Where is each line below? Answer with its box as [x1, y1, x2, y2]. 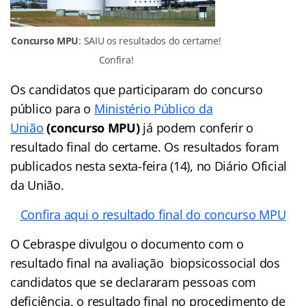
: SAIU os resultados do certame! [79, 33, 221, 47]
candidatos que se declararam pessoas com [10, 273, 257, 290]
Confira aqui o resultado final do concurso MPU [20, 206, 286, 223]
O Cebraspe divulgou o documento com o [10, 235, 245, 252]
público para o [10, 100, 94, 117]
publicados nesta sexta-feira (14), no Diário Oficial [10, 157, 287, 174]
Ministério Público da [94, 100, 213, 117]
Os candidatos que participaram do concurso [10, 81, 263, 98]
